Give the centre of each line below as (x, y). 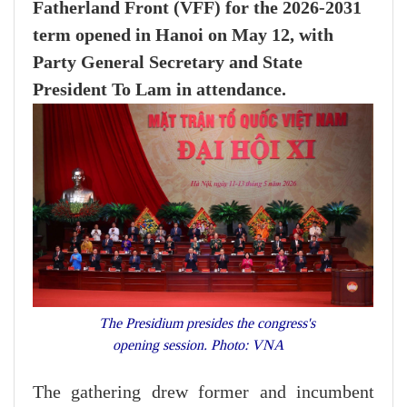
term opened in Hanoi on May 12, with (183, 35)
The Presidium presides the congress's (203, 323)
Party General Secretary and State (168, 63)
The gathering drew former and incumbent (203, 393)
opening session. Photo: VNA (203, 345)
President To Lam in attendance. (159, 90)
